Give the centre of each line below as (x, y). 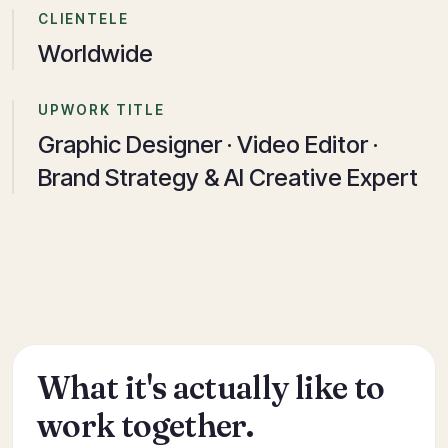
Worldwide (95, 53)
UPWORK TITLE (101, 110)
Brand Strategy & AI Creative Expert (228, 177)
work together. (145, 425)
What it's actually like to (211, 387)
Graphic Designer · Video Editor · (208, 144)
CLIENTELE (83, 19)
